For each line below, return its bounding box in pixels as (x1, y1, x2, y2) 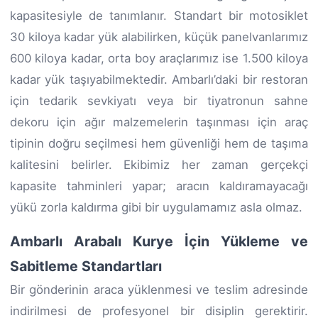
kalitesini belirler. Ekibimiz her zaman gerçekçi (10, 157, 308, 172)
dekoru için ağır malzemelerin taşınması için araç (10, 114, 308, 129)
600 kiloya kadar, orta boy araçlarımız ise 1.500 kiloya (10, 50, 308, 65)
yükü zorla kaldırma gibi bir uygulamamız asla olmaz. (10, 199, 302, 214)
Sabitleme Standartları (10, 257, 162, 275)
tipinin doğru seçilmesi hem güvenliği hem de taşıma (10, 136, 308, 150)
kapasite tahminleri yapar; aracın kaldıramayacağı (10, 178, 308, 193)
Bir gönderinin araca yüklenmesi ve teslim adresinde (10, 282, 308, 297)
